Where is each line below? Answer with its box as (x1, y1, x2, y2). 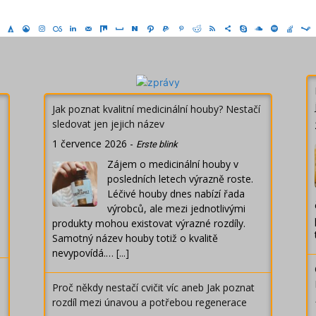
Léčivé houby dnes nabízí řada (107, 187, 245, 201)
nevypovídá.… (52, 246, 116, 260)
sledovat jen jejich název (52, 117, 164, 131)
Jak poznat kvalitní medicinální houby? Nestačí (52, 102, 260, 116)
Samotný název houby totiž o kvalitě (52, 231, 218, 245)
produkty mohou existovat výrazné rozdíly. (52, 217, 245, 231)
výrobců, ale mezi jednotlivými (107, 202, 245, 216)
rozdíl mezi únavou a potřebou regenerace (52, 296, 247, 310)
